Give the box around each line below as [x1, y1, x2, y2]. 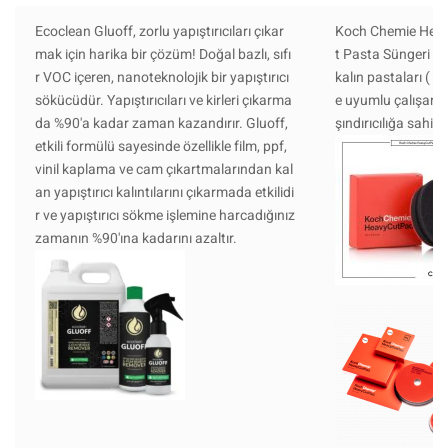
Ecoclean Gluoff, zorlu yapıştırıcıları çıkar [34, 20, 284, 42]
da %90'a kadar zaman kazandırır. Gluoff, [34, 112, 288, 134]
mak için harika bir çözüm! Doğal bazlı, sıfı [34, 43, 291, 65]
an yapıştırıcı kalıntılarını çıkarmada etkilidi [34, 181, 294, 203]
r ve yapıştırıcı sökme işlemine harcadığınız [34, 204, 295, 226]
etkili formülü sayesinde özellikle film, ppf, [34, 135, 287, 157]
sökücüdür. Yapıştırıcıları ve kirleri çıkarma [34, 89, 292, 111]
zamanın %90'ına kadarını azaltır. [34, 227, 243, 249]
